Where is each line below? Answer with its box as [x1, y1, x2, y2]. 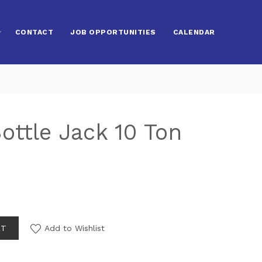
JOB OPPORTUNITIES [70, 28, 156, 36]
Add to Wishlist [44, 223, 105, 233]
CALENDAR [173, 28, 215, 36]
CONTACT [15, 28, 54, 36]
